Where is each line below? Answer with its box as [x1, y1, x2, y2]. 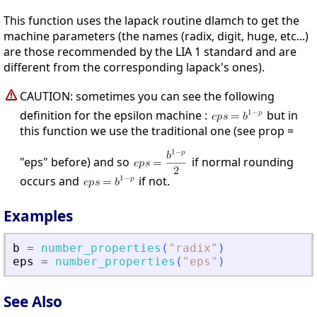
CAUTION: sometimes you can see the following [20, 88, 275, 105]
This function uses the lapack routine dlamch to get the [4, 13, 299, 29]
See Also [4, 291, 62, 311]
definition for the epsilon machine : [20, 108, 210, 124]
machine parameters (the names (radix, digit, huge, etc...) [4, 28, 309, 45]
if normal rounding [189, 154, 294, 171]
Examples [4, 205, 73, 226]
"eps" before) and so [20, 154, 132, 171]
